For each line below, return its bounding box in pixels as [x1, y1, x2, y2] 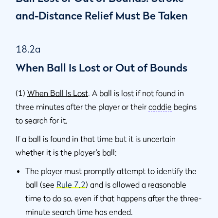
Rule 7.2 [56, 180, 86, 189]
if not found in [134, 88, 184, 98]
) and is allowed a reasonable [86, 180, 186, 189]
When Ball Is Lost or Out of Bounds [16, 61, 187, 74]
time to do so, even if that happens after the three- [25, 193, 201, 203]
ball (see [25, 180, 56, 189]
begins [172, 102, 197, 111]
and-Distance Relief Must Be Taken [16, 9, 188, 22]
